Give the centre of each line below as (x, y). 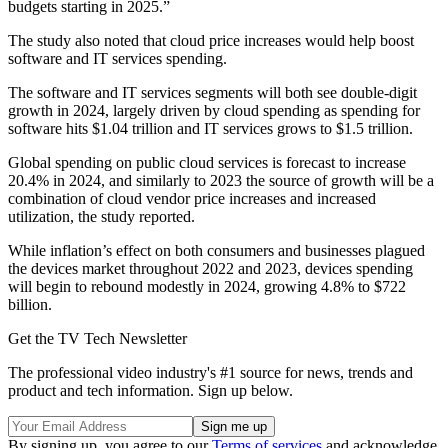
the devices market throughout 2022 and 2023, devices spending (210, 269)
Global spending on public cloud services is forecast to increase (207, 163)
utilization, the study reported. (103, 217)
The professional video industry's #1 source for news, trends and (210, 373)
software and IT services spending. (119, 59)
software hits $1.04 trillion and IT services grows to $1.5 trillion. (212, 129)
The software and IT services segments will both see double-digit (212, 93)
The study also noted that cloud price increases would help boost (211, 41)
